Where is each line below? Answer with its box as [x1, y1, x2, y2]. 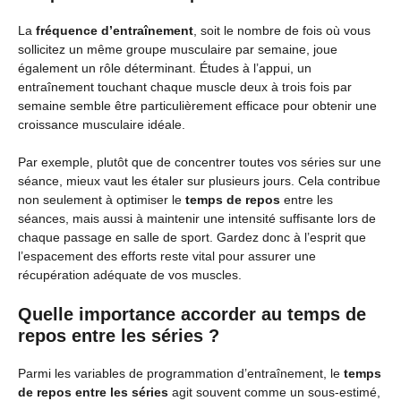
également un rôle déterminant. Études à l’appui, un [18, 60, 311, 75]
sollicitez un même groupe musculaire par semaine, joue [18, 41, 337, 56]
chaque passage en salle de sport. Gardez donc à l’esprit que [18, 229, 366, 244]
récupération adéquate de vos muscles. [18, 267, 242, 282]
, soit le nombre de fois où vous [193, 22, 371, 38]
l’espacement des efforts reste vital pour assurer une [18, 248, 316, 263]
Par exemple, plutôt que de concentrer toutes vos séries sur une [18, 154, 381, 169]
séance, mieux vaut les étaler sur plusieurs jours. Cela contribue [18, 173, 380, 188]
